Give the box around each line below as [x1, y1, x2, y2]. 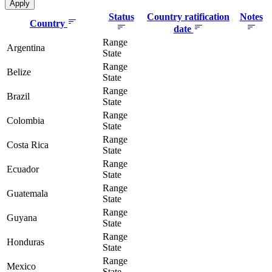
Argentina [7, 42, 45, 53]
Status [108, 12, 134, 22]
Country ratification [147, 12, 229, 22]
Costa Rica [7, 140, 49, 151]
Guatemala [7, 188, 48, 199]
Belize [7, 67, 31, 78]
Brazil [7, 91, 30, 102]
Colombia [7, 115, 44, 126]
